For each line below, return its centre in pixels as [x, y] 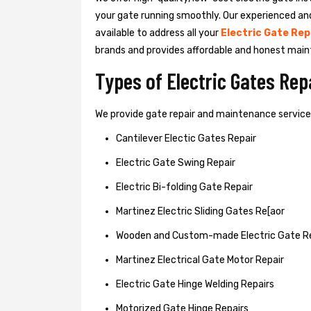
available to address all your [158, 33]
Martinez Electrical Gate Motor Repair [200, 260]
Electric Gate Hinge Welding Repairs [195, 284]
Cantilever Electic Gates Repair [186, 138]
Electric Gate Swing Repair [176, 162]
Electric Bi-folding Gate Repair [184, 187]
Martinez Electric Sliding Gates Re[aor [200, 211]
